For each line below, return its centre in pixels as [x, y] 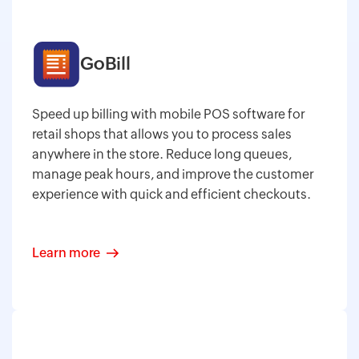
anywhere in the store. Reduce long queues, [162, 154]
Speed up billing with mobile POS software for [169, 114]
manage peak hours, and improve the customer [173, 174]
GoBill [105, 63]
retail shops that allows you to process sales [162, 134]
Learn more [66, 252]
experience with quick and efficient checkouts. [171, 194]
